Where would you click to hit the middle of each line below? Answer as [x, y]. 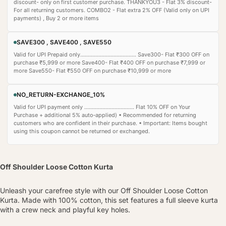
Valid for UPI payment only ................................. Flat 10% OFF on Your [102, 107]
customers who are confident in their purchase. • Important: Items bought [110, 123]
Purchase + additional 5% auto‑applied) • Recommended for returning [105, 115]
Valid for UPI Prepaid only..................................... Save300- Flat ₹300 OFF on [111, 54]
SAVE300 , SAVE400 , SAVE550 [64, 42]
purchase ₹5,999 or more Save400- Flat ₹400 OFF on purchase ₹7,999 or [109, 62]
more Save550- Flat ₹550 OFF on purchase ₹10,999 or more [92, 70]
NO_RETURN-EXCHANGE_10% [61, 94]
